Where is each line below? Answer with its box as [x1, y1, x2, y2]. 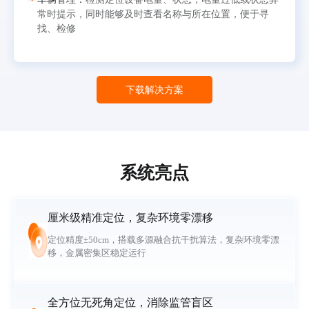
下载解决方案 [126, 84, 183, 96]
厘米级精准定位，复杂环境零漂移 [47, 211, 213, 223]
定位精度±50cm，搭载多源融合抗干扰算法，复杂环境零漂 [47, 235, 279, 245]
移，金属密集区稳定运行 [47, 248, 146, 258]
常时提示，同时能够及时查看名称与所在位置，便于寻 [37, 9, 269, 20]
